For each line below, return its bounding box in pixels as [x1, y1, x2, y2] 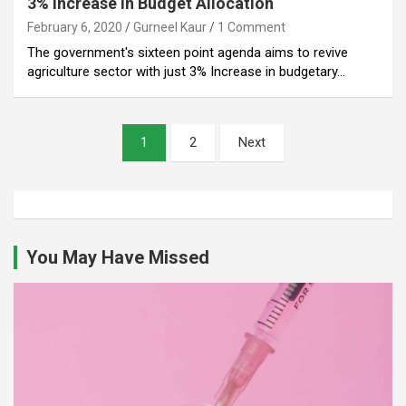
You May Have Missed [26, 246, 209, 268]
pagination [13, 152, 121, 179]
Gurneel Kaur [133, 19, 207, 34]
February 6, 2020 [27, 19, 122, 34]
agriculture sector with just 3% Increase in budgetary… [27, 63, 345, 80]
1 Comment [217, 19, 285, 34]
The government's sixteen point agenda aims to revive [27, 43, 348, 61]
